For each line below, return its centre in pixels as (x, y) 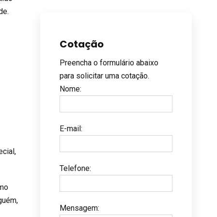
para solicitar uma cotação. (104, 76)
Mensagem (78, 208)
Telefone (74, 168)
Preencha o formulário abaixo (109, 62)
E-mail (70, 128)
